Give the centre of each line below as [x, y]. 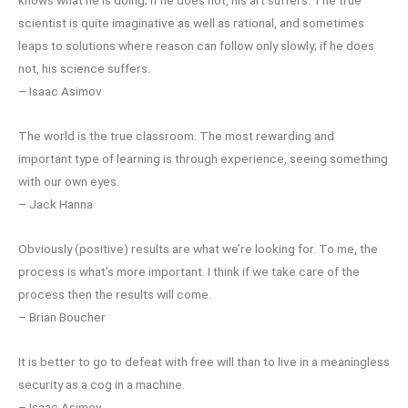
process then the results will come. [115, 294]
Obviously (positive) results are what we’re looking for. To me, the [198, 248]
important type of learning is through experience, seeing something [203, 158]
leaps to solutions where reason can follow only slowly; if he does [196, 45]
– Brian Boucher [62, 316]
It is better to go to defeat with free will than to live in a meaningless [204, 361]
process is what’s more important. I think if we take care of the [189, 271]
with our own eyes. [69, 181]
